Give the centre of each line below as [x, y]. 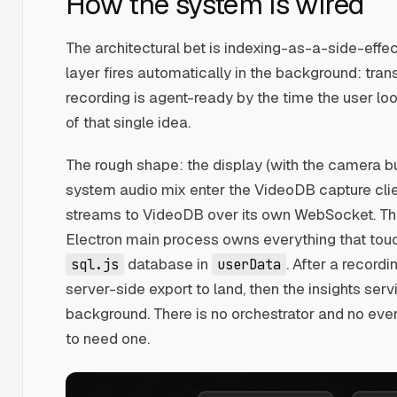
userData [249, 264]
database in [168, 264]
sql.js [95, 264]
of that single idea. [128, 122]
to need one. [108, 338]
